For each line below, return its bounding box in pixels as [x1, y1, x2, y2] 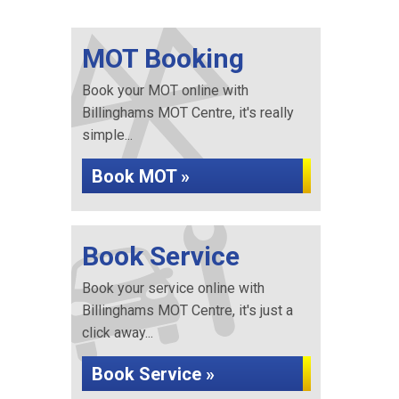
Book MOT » [91, 166, 190, 187]
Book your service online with [81, 280, 265, 297]
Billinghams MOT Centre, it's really [81, 104, 294, 121]
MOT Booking [81, 43, 244, 74]
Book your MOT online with [81, 82, 248, 99]
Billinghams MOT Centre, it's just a [81, 302, 293, 319]
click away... [81, 324, 153, 341]
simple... [81, 126, 133, 143]
